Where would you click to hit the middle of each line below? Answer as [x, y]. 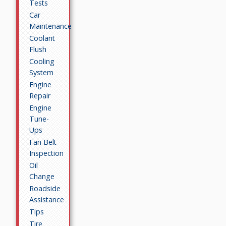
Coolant [42, 38]
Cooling [42, 61]
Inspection [47, 153]
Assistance [47, 199]
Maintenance [51, 26]
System [42, 72]
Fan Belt [43, 142]
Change [42, 176]
